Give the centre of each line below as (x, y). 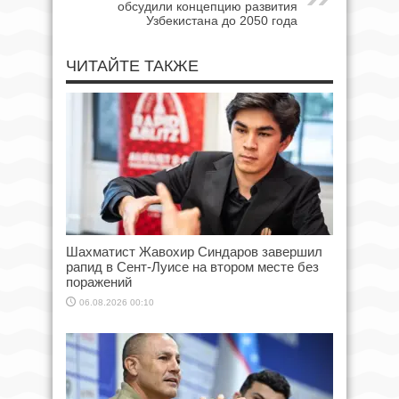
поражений (99, 281)
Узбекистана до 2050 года (222, 20)
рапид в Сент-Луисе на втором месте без (192, 266)
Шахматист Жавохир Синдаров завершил (194, 251)
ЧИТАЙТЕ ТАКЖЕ (132, 65)
